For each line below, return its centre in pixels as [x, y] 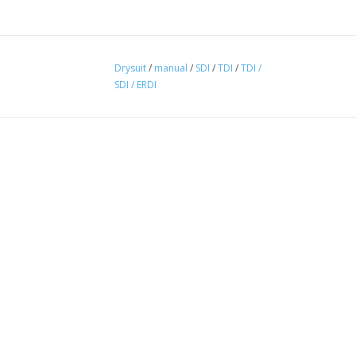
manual [171, 68]
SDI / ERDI [135, 84]
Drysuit [130, 68]
